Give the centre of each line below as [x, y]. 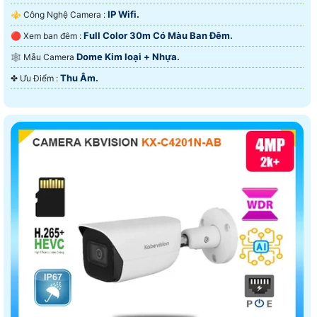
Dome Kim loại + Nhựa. [128, 56]
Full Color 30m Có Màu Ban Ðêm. [158, 35]
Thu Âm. [79, 77]
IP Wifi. [123, 14]
